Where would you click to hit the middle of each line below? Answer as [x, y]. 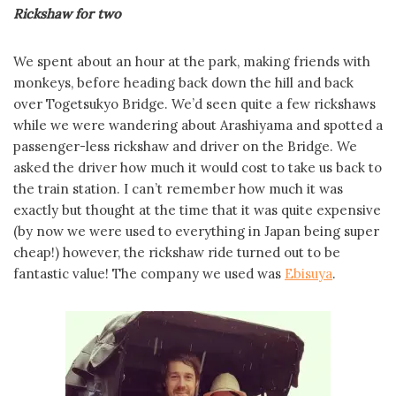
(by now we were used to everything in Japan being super [196, 231]
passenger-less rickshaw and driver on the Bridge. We [185, 146]
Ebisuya [308, 274]
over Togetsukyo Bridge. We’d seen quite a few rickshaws [194, 104]
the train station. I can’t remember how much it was [178, 189]
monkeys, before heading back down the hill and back [183, 83]
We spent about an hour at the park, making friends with [192, 61]
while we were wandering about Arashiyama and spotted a [198, 125]
